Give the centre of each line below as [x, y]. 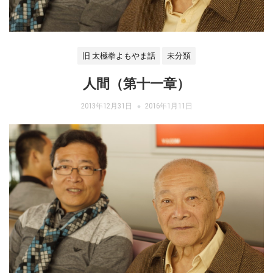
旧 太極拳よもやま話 [119, 55]
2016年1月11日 [168, 106]
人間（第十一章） [136, 84]
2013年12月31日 [107, 106]
